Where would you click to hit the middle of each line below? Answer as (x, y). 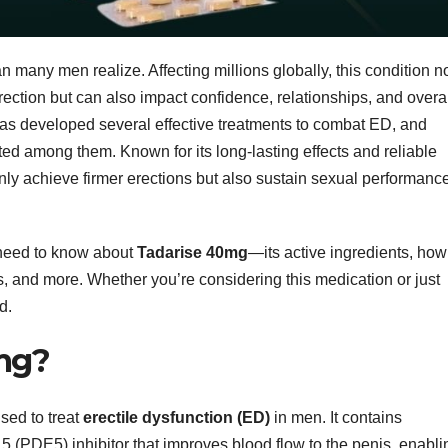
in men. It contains (336, 417)
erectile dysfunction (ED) (176, 417)
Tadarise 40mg (192, 253)
